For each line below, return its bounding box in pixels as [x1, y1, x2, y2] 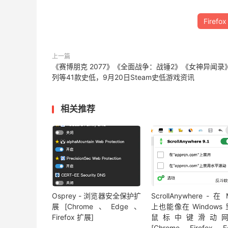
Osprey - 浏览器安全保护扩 [52, 191, 141, 201]
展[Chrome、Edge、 [52, 202, 141, 211]
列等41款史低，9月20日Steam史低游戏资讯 [52, 73, 194, 81]
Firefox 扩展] [52, 213, 94, 222]
